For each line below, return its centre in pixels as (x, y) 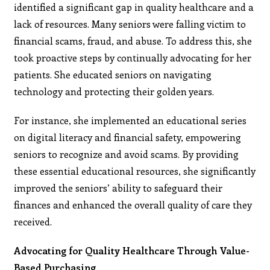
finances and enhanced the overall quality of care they (133, 204)
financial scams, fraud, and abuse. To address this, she (133, 40)
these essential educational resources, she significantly (135, 171)
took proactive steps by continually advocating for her (133, 57)
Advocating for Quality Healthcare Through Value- (132, 250)
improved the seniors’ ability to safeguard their (118, 187)
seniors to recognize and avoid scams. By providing (127, 154)
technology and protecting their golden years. (114, 91)
